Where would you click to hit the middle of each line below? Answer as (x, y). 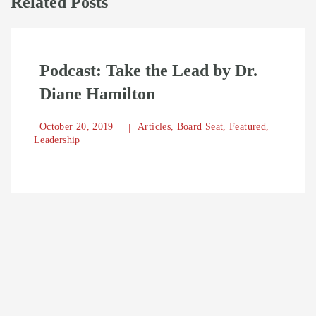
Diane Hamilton (97, 94)
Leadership (57, 140)
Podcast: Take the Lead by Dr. (148, 71)
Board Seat (200, 127)
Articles (154, 127)
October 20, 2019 (78, 127)
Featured (248, 127)
